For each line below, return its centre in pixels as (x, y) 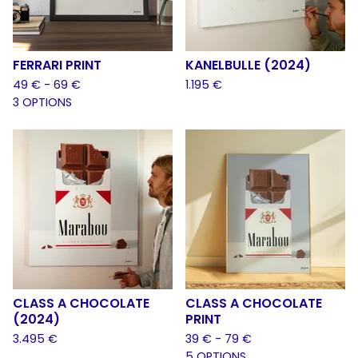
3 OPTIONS (42, 102)
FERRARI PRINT (57, 65)
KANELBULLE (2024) (248, 65)
